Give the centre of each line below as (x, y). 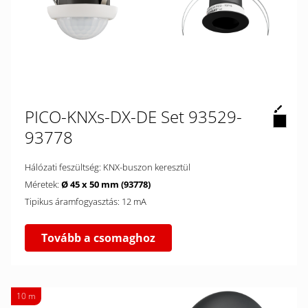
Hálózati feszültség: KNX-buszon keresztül (147, 167)
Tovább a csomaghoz (98, 238)
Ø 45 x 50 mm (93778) (106, 184)
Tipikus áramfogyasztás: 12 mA (134, 201)
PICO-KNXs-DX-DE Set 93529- (133, 117)
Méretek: (43, 184)
